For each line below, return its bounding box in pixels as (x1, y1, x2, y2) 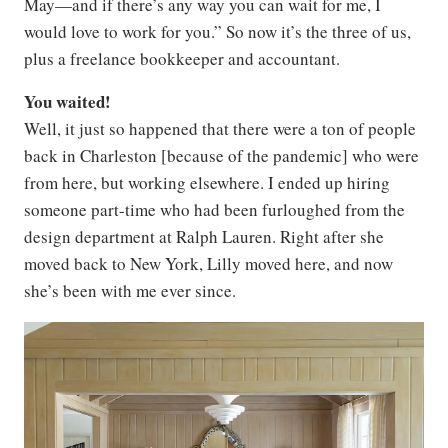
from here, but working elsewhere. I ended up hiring (24, 170, 390, 194)
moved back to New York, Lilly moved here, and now (24, 251, 393, 275)
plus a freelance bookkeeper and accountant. (24, 46, 340, 70)
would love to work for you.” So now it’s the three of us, (24, 19, 411, 43)
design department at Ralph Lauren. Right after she (24, 224, 384, 248)
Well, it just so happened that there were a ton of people (24, 116, 416, 140)
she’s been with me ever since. (24, 278, 236, 302)
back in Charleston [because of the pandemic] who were (24, 143, 419, 167)
